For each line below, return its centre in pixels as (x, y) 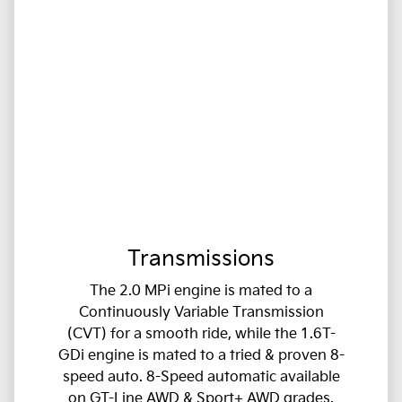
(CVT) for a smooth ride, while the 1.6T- (201, 334)
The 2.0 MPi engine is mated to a (201, 291)
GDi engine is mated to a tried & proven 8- (201, 355)
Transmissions (201, 258)
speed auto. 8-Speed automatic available (201, 377)
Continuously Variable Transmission (201, 312)
